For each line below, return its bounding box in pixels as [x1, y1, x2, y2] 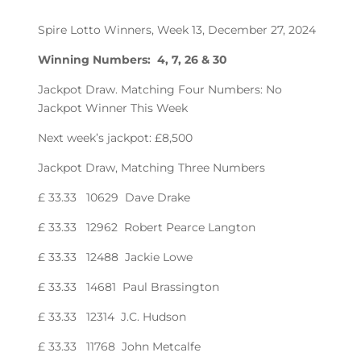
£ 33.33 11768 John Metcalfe [38, 338, 201, 354]
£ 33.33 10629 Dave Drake [38, 189, 191, 205]
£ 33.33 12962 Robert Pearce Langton [38, 219, 256, 234]
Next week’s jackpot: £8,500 [38, 130, 193, 145]
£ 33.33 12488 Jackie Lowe [38, 249, 193, 264]
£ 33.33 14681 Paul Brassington [38, 279, 220, 294]
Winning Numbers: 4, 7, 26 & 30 [38, 52, 228, 67]
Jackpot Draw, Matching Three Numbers [38, 160, 266, 175]
